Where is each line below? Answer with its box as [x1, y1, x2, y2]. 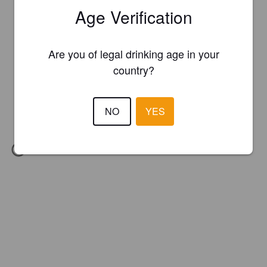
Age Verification [74, 4, 193, 29]
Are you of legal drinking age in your [48, 45, 219, 61]
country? [113, 61, 154, 77]
